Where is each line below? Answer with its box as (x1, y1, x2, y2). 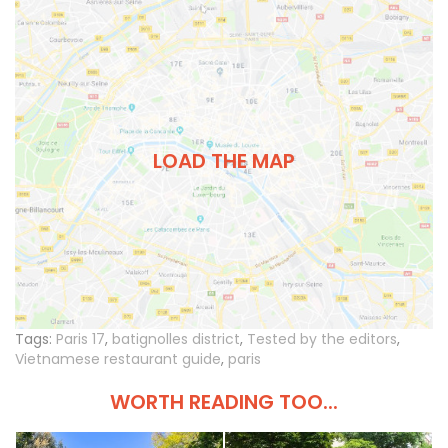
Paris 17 (56, 329, 105, 350)
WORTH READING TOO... (110, 388, 338, 417)
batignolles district (112, 329, 240, 350)
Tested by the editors (247, 329, 397, 350)
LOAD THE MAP (153, 146, 295, 175)
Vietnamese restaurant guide (15, 349, 221, 370)
